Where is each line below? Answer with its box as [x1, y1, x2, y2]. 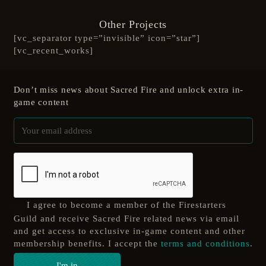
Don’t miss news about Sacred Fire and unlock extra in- [13, 84, 243, 94]
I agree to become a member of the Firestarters [27, 199, 226, 210]
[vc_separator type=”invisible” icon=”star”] [13, 33, 200, 43]
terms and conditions [160, 239, 250, 249]
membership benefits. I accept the [13, 239, 161, 249]
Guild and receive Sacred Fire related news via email [13, 214, 239, 224]
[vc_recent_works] [13, 45, 93, 55]
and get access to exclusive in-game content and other [13, 226, 245, 236]
